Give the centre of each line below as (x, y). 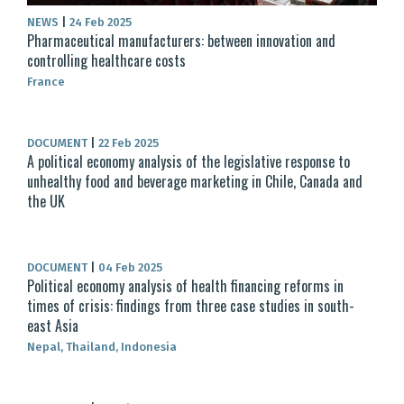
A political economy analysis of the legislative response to (188, 162)
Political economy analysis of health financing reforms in (185, 286)
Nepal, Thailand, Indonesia (102, 347)
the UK (46, 202)
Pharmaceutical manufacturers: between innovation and (181, 41)
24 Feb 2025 (99, 23)
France (46, 82)
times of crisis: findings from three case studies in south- (191, 306)
